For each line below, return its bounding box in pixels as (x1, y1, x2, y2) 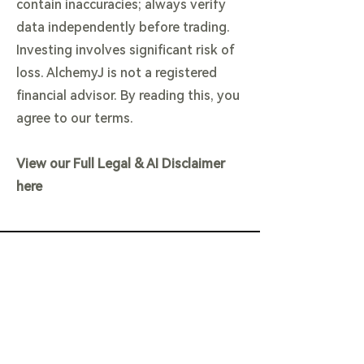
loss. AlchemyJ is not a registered (16, 65, 217, 80)
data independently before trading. (16, 19, 230, 35)
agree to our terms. (16, 110, 133, 126)
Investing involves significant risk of (16, 42, 235, 58)
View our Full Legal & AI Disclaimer (16, 156, 225, 171)
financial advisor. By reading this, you (16, 88, 240, 103)
